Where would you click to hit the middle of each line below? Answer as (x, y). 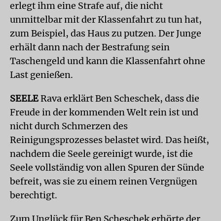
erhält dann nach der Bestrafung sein (90, 47)
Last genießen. (41, 74)
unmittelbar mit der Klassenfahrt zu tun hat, (106, 19)
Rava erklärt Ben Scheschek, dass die (120, 98)
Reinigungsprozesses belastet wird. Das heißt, (110, 140)
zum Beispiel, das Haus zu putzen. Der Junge (106, 33)
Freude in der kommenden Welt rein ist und (104, 112)
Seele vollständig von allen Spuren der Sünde (107, 167)
